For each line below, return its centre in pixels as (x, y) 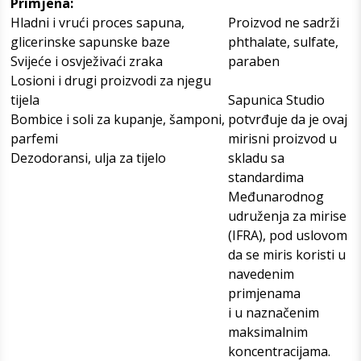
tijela (25, 100)
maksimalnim (268, 332)
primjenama (264, 293)
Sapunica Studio (276, 100)
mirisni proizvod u (282, 138)
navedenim (261, 274)
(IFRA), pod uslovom (288, 235)
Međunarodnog (276, 196)
